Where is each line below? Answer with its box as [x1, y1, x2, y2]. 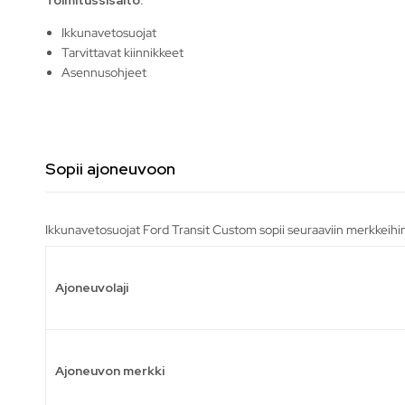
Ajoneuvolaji [55, 278, 128, 296]
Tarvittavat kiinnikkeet [61, 43, 184, 61]
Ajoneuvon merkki [55, 362, 165, 379]
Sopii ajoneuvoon [45, 157, 175, 179]
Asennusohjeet [61, 63, 147, 80]
